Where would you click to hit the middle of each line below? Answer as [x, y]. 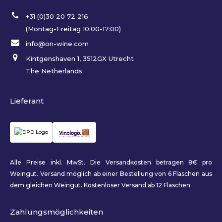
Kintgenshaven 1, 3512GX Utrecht [80, 58]
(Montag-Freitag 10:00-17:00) [73, 29]
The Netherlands [54, 71]
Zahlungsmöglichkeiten [56, 212]
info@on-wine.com [57, 44]
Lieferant [27, 101]
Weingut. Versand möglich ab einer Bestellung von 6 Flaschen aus [111, 173]
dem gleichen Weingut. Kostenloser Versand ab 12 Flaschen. [101, 185]
